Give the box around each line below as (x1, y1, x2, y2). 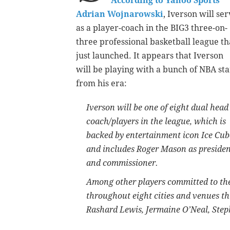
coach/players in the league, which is (86, 117, 226, 127)
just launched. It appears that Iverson (76, 51, 223, 61)
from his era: (76, 79, 127, 89)
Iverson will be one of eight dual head (86, 103, 228, 113)
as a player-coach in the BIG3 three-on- (76, 23, 227, 33)
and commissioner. (86, 158, 158, 168)
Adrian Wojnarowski (76, 9, 163, 20)
